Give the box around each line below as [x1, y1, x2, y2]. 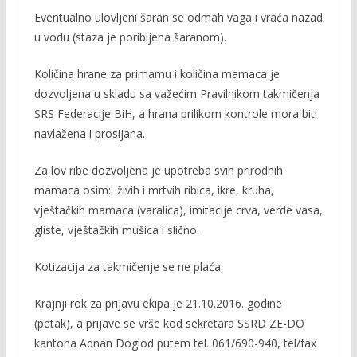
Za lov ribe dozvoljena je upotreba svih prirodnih [33, 163, 283, 178]
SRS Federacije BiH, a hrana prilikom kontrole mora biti [33, 106, 317, 121]
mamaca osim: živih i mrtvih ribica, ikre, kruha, [33, 182, 274, 198]
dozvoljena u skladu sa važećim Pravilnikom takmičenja [33, 86, 320, 101]
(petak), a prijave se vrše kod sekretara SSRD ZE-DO [33, 316, 304, 331]
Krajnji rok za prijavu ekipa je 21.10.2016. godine [33, 296, 282, 311]
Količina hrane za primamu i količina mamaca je [33, 66, 280, 81]
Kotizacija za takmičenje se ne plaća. [33, 259, 223, 274]
